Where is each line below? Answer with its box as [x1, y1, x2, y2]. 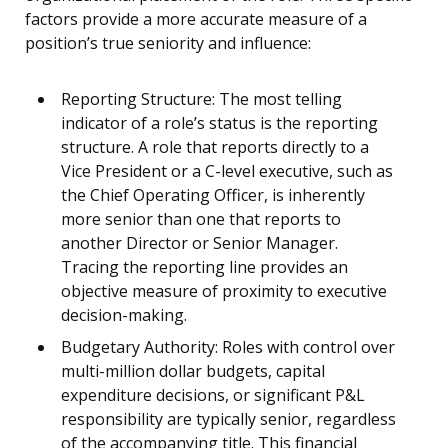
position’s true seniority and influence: [25, 32, 311, 55]
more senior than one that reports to [61, 208, 341, 231]
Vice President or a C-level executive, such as [61, 160, 393, 183]
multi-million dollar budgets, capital [61, 360, 325, 383]
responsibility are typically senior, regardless [61, 408, 396, 431]
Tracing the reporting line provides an [61, 256, 348, 279]
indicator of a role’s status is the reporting [61, 112, 378, 135]
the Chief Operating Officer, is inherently [61, 184, 365, 207]
